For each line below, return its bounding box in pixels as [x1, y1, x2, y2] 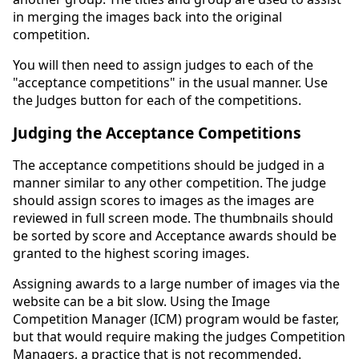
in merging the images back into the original [13, 7, 282, 26]
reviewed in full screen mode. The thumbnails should [13, 208, 333, 227]
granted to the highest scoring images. [13, 244, 249, 262]
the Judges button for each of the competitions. [13, 91, 301, 109]
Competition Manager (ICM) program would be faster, [13, 309, 339, 328]
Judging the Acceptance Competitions [13, 121, 301, 143]
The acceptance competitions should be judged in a [13, 155, 325, 174]
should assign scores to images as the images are [13, 191, 314, 209]
